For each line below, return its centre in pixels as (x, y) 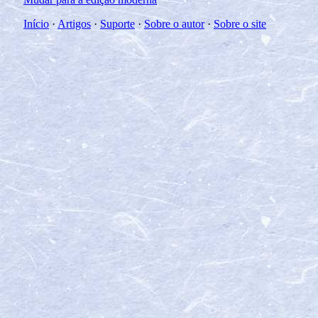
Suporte (117, 23)
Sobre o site (240, 23)
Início (36, 23)
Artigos (74, 23)
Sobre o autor (174, 23)
